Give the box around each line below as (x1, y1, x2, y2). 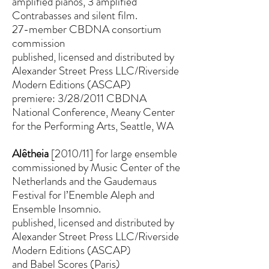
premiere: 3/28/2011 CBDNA (12, 90, 147, 106)
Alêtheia (12, 145, 49, 162)
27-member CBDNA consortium (12, 21, 162, 37)
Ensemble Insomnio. (12, 201, 101, 217)
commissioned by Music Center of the (12, 159, 180, 175)
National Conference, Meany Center (12, 104, 175, 120)
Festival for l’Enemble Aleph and (12, 187, 154, 203)
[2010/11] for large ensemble (49, 145, 177, 162)
